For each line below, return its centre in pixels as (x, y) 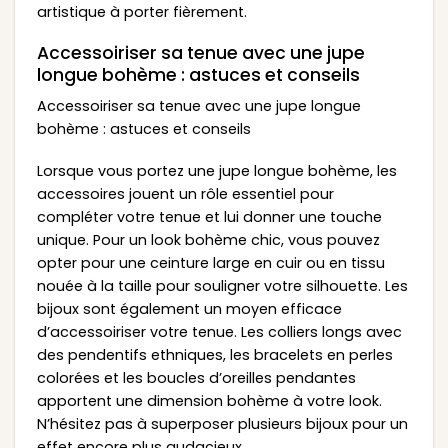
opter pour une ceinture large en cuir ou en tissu (210, 262)
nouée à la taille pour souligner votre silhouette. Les (222, 285)
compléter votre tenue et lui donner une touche (209, 216)
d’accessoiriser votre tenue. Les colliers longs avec (219, 331)
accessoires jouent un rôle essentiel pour (185, 193)
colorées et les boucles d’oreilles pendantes (196, 377)
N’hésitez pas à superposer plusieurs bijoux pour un (222, 423)
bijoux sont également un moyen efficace (189, 308)
